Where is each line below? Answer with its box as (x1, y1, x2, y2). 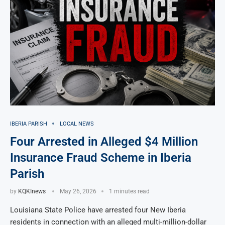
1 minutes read (109, 187, 150, 195)
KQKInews (18, 187, 46, 195)
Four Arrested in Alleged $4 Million (10, 134, 198, 149)
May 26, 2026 (60, 187, 96, 195)
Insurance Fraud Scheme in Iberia (10, 150, 191, 165)
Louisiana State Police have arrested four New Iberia (10, 205, 186, 214)
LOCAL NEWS (60, 120, 94, 127)
